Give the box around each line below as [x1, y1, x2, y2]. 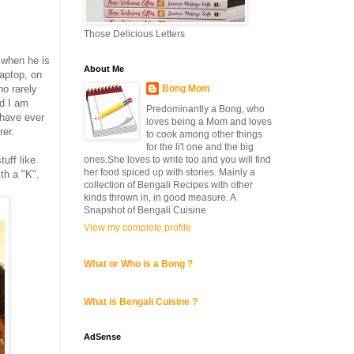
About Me [84, 64, 124, 73]
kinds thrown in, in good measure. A [84, 192, 235, 203]
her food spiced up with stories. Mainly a [84, 167, 255, 178]
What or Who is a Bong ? [84, 258, 193, 269]
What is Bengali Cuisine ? [84, 296, 198, 307]
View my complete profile [84, 222, 191, 233]
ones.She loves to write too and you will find [84, 154, 271, 165]
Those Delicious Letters [84, 28, 185, 40]
